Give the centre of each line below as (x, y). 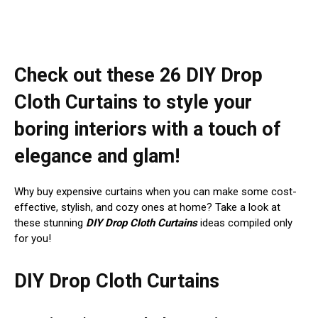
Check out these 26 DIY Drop (138, 75)
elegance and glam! (97, 156)
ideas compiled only (245, 223)
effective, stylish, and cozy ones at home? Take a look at (147, 207)
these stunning (50, 223)
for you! (33, 238)
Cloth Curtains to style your (133, 102)
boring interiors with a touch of (147, 129)
